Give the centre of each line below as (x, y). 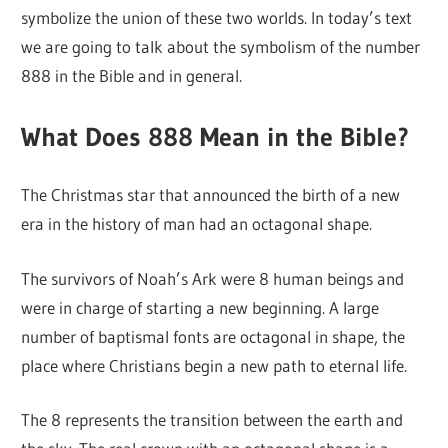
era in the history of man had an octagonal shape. (197, 224)
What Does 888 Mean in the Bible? (215, 137)
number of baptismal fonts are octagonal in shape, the (213, 336)
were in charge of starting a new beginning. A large (200, 307)
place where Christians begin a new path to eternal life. (214, 365)
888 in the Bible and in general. (132, 75)
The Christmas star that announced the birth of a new (211, 195)
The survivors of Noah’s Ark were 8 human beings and (213, 278)
